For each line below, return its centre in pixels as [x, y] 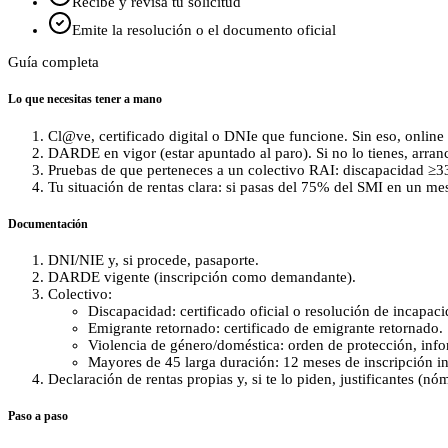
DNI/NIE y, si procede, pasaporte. [153, 260]
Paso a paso [38, 416]
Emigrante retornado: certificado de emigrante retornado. [265, 328]
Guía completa [53, 62]
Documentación [48, 223]
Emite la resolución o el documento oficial [204, 30]
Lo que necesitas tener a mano [85, 98]
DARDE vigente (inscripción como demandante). [202, 277]
